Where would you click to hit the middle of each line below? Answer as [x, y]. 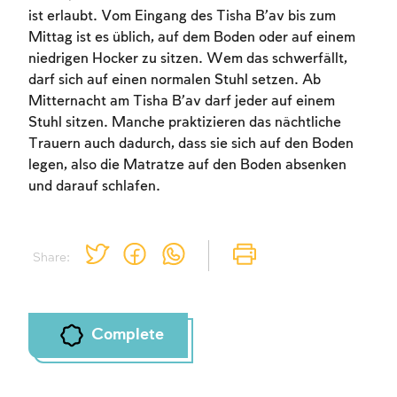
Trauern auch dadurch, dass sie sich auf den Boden [191, 144]
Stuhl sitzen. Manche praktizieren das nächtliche [185, 123]
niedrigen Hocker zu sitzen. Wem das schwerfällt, [188, 59]
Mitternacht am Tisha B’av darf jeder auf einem [182, 102]
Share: [51, 257]
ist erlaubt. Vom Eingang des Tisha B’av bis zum [182, 17]
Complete [127, 335]
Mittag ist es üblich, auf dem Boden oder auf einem [192, 38]
